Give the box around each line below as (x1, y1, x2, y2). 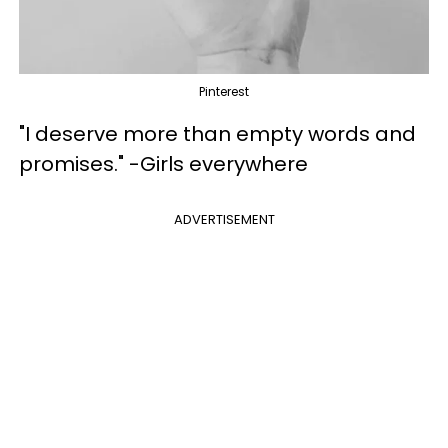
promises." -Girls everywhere (19, 149, 308, 178)
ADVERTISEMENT (173, 209, 275, 229)
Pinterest (199, 82, 249, 100)
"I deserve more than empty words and (19, 119, 416, 148)
